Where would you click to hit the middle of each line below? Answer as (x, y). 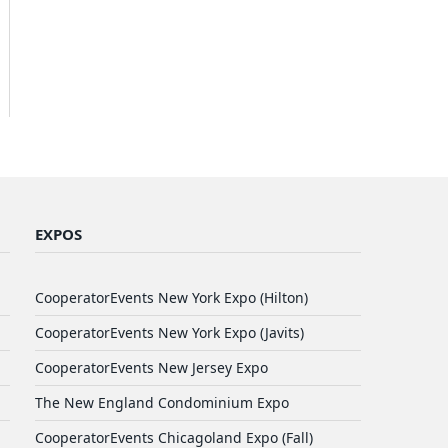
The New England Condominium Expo (162, 402)
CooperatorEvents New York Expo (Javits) (169, 332)
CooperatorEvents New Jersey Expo (151, 367)
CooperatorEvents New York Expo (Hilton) (171, 297)
